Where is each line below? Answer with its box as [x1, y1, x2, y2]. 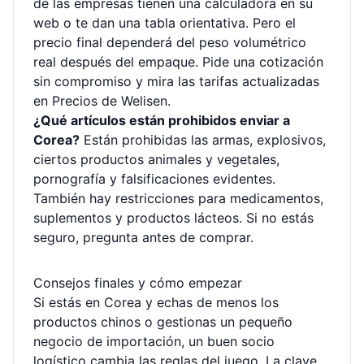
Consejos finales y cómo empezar [33, 275, 242, 291]
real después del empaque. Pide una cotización [33, 54, 323, 70]
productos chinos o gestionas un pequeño [33, 314, 292, 330]
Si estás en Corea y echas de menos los [33, 294, 279, 310]
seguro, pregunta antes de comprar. [33, 229, 253, 245]
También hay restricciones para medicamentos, [33, 190, 323, 206]
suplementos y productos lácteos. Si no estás [33, 210, 314, 226]
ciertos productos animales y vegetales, [33, 151, 279, 167]
